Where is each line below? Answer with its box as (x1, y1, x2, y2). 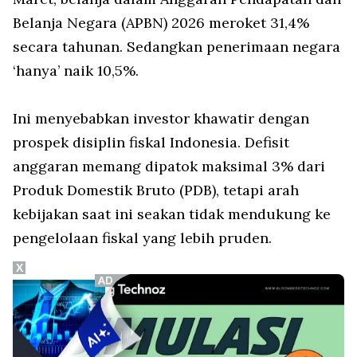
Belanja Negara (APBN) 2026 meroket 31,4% (13, 13, 309, 32)
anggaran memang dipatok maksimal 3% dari (13, 156, 325, 175)
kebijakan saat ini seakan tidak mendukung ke (13, 204, 331, 223)
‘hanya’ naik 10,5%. (13, 61, 139, 80)
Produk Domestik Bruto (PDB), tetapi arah (13, 180, 299, 199)
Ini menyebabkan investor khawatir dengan (13, 108, 309, 127)
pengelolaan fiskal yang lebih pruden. (13, 228, 272, 247)
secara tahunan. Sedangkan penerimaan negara (13, 37, 340, 56)
